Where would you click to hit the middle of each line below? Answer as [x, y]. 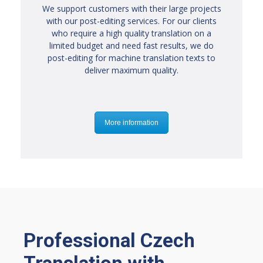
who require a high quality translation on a [131, 33]
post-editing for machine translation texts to [131, 58]
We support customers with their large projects [131, 9]
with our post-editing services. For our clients [131, 21]
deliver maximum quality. [131, 70]
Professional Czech [109, 241]
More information [131, 123]
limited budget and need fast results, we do [131, 46]
